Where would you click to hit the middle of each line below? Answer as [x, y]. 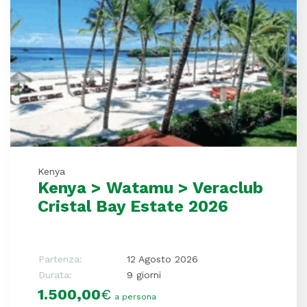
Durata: [55, 275]
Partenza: [60, 259]
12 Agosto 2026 [162, 259]
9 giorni [144, 275]
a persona [135, 297]
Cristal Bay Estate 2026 [133, 206]
